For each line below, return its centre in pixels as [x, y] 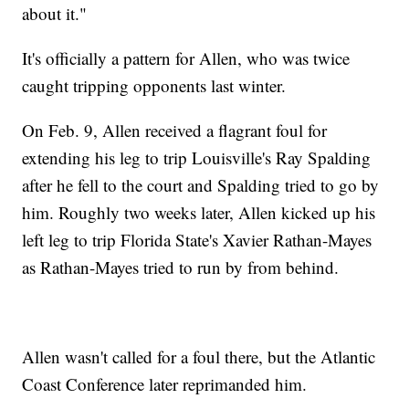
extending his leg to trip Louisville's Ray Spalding [197, 158]
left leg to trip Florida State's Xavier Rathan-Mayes [197, 240]
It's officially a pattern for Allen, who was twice [186, 58]
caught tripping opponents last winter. [154, 86]
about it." [55, 14]
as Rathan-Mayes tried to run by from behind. [181, 267]
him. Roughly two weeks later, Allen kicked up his [199, 213]
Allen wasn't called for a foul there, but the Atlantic [199, 357]
